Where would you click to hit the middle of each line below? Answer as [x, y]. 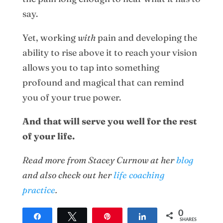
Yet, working [50, 37]
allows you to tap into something [91, 67]
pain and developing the [146, 37]
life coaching [139, 175]
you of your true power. [71, 97]
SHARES [188, 220]
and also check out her [68, 175]
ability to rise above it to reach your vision [110, 52]
